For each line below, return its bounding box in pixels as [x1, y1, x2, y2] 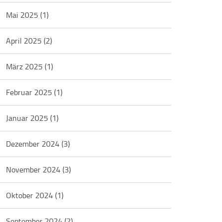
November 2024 [6, 164, 63, 175]
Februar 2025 [6, 87, 55, 98]
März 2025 [6, 61, 45, 72]
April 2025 [6, 35, 44, 46]
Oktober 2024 [6, 190, 55, 201]
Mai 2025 [6, 9, 41, 20]
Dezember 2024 [6, 138, 62, 149]
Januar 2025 [6, 112, 51, 123]
